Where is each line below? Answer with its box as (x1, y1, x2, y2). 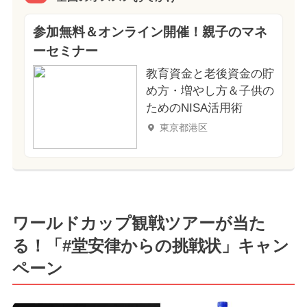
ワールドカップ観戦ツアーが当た (12, 214, 266, 233)
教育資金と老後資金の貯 (145, 66, 274, 80)
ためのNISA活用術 (145, 101, 243, 114)
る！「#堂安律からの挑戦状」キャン (12, 236, 289, 256)
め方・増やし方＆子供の (145, 84, 274, 97)
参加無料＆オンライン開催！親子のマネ (32, 24, 267, 39)
